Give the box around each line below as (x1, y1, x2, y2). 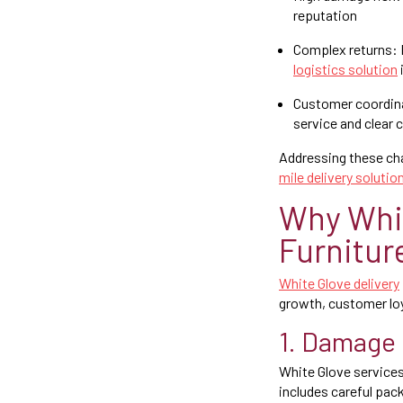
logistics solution (293, 60, 398, 77)
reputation (293, 6, 357, 23)
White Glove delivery (279, 274, 399, 291)
